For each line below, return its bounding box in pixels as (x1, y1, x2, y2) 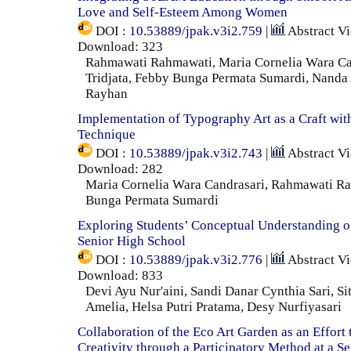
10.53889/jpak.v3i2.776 (129, 252, 262, 268)
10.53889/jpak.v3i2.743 (129, 146, 262, 161)
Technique (78, 127, 136, 143)
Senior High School (78, 233, 186, 249)
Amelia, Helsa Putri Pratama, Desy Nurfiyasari (85, 299, 342, 315)
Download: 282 (78, 161, 163, 177)
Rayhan (85, 86, 128, 102)
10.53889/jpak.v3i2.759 (129, 24, 262, 39)
